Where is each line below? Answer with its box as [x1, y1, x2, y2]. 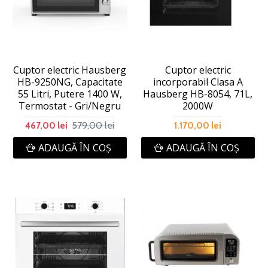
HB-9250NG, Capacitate [17, 75, 123, 89]
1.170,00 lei [174, 120, 222, 131]
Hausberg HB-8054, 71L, [143, 87, 253, 100]
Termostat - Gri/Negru [19, 99, 121, 112]
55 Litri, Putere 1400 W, [17, 87, 122, 100]
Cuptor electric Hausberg [13, 63, 127, 77]
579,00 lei [72, 120, 115, 132]
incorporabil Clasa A [153, 75, 243, 89]
